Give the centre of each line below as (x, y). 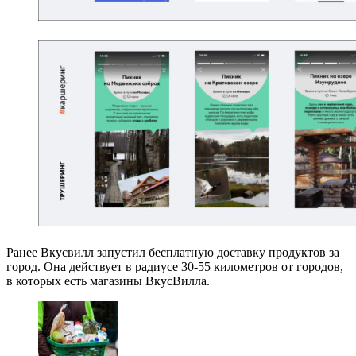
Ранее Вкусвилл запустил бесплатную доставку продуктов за (173, 252)
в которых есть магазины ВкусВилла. (108, 281)
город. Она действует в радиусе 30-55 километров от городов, (175, 266)
